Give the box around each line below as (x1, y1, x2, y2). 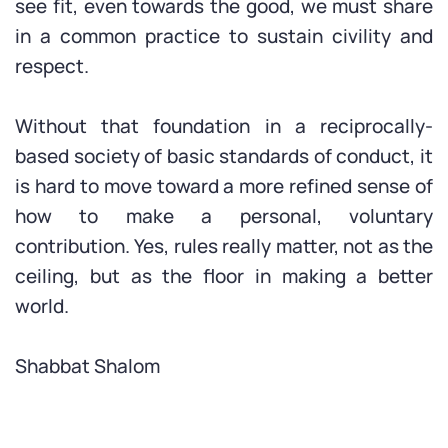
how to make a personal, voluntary (15, 203, 433, 229)
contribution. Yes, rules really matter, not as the (15, 233, 433, 259)
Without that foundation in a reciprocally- (15, 113, 433, 139)
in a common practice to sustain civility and (15, 23, 433, 49)
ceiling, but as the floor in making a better (15, 263, 433, 289)
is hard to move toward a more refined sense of (15, 173, 433, 199)
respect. (15, 53, 89, 79)
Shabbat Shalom (15, 353, 160, 379)
